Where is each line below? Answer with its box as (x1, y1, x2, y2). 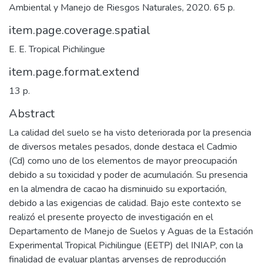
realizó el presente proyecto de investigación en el (9, 210, 213, 224)
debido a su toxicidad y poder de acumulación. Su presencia (9, 168, 248, 181)
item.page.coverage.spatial (9, 22, 150, 38)
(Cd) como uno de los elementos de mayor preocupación (9, 154, 237, 167)
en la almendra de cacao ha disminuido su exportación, (9, 182, 227, 195)
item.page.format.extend (9, 63, 140, 80)
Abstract (9, 105, 55, 122)
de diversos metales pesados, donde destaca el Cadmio (9, 140, 237, 153)
